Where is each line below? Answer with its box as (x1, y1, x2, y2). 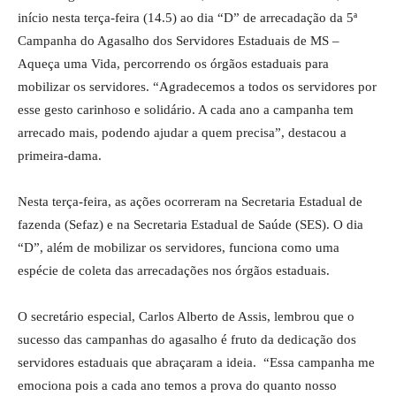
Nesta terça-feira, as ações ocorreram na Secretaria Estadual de (18, 194, 362, 209)
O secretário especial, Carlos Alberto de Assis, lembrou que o (18, 309, 354, 324)
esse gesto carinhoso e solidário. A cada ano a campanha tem (18, 103, 354, 117)
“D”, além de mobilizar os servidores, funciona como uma (18, 240, 339, 255)
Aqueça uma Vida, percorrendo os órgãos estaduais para (18, 57, 329, 71)
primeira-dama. (18, 148, 102, 163)
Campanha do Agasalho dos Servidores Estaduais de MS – (18, 34, 339, 48)
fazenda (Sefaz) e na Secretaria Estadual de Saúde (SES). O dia (18, 217, 363, 232)
